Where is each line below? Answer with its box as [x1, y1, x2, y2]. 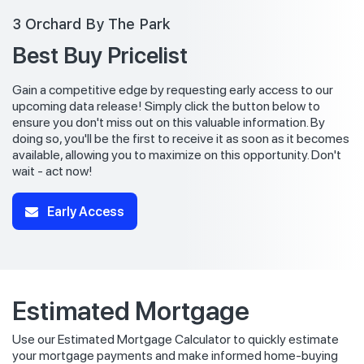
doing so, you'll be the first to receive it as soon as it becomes [12, 131, 349, 147]
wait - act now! [12, 163, 93, 180]
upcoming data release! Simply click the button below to [12, 98, 320, 115]
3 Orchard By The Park [12, 15, 171, 33]
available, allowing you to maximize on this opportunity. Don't [12, 147, 341, 163]
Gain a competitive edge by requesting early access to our [12, 82, 333, 98]
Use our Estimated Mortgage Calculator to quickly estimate [12, 331, 339, 348]
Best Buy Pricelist [12, 39, 188, 70]
